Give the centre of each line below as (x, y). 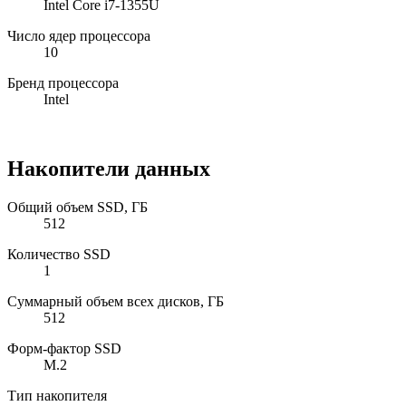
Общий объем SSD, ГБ (77, 208)
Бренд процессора (63, 83)
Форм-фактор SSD (64, 349)
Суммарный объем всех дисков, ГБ (116, 302)
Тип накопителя (57, 396)
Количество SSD (59, 255)
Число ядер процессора (79, 36)
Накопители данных (109, 169)
